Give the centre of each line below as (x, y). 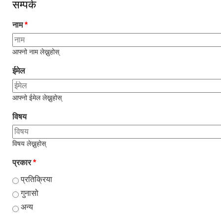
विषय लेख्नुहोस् (29, 144)
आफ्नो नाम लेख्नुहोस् (36, 52)
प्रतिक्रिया (37, 179)
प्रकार (23, 163)
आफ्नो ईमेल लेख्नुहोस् (37, 98)
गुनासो (30, 193)
